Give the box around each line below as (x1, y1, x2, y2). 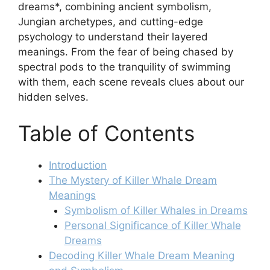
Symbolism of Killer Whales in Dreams (64, 204, 248, 216)
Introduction (49, 159, 107, 171)
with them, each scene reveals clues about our (18, 76, 244, 88)
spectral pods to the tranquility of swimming (18, 61, 230, 73)
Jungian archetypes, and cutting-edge (18, 16, 203, 28)
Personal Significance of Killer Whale (64, 219, 241, 231)
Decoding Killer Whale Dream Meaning (49, 249, 234, 262)
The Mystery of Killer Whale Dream (49, 174, 217, 186)
